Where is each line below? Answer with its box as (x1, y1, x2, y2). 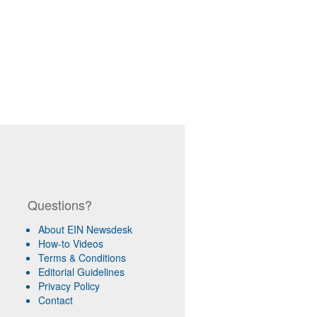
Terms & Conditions (38, 250, 126, 265)
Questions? (27, 195, 92, 214)
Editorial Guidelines (38, 264, 125, 279)
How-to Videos (38, 236, 103, 250)
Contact (38, 292, 73, 307)
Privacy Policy (38, 278, 100, 293)
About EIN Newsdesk (38, 221, 132, 236)
